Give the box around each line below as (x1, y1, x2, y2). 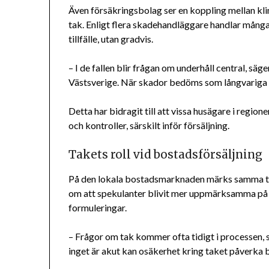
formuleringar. (68, 202, 127, 214)
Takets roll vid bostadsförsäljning (68, 148, 263, 162)
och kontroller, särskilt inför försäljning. (68, 119, 230, 131)
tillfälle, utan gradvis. (68, 33, 154, 45)
